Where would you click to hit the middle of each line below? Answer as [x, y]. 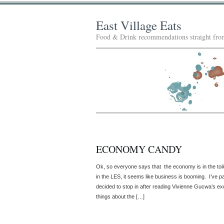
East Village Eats [139, 25]
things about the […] [120, 196]
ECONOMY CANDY [139, 149]
